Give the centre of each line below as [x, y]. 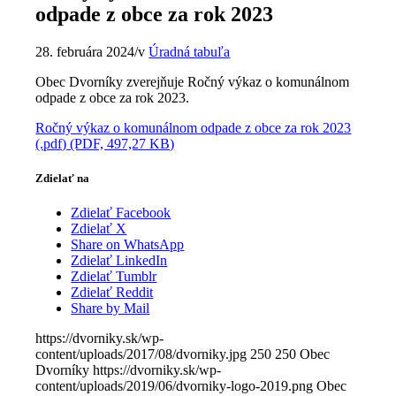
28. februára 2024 [85, 51]
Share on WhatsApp [128, 245]
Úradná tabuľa [190, 51]
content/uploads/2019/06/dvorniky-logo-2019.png [175, 386]
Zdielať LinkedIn [119, 261]
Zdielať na [63, 178]
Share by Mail [110, 308]
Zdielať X [99, 229]
